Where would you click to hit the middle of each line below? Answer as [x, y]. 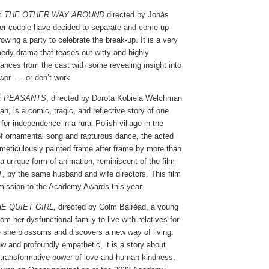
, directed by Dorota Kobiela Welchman [114, 98]
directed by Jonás [137, 14]
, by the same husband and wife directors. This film [92, 174]
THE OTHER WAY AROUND [54, 14]
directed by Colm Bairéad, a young [117, 207]
